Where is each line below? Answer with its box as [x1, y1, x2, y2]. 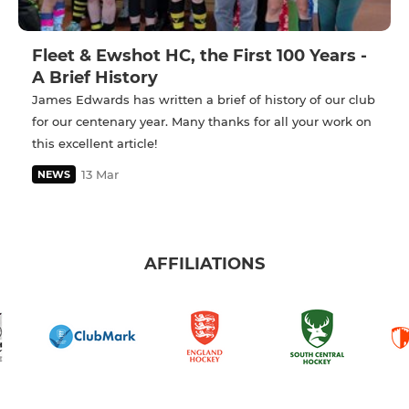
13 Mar [81, 166, 119, 182]
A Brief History [32, 67, 158, 88]
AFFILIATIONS [144, 254, 265, 275]
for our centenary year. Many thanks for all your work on [32, 113, 372, 129]
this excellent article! [32, 135, 157, 151]
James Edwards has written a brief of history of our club [32, 91, 375, 107]
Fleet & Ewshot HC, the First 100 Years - [32, 45, 367, 66]
